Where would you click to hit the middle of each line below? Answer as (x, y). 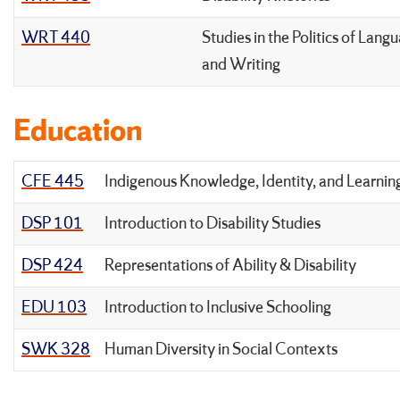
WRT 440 (56, 38)
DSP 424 (52, 266)
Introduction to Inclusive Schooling (218, 308)
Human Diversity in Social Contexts (221, 350)
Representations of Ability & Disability (230, 266)
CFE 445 (53, 182)
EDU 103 (54, 308)
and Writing (241, 65)
